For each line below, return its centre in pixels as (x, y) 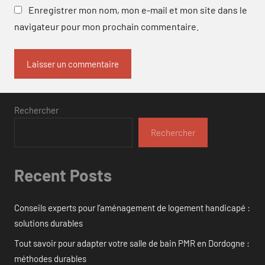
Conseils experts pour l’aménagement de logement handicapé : (132, 208)
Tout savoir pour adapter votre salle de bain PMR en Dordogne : (132, 243)
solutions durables (49, 223)
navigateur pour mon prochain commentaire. (106, 26)
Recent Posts (63, 175)
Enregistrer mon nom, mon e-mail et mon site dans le (138, 9)
